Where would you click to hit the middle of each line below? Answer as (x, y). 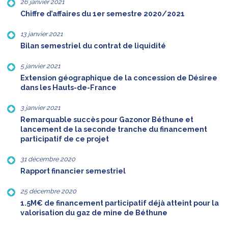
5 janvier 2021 (40, 66)
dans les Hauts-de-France (68, 88)
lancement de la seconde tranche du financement (114, 130)
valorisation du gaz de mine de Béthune (94, 213)
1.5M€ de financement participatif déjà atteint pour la (120, 203)
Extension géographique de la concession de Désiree (119, 78)
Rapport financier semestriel (73, 171)
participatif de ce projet (65, 139)
